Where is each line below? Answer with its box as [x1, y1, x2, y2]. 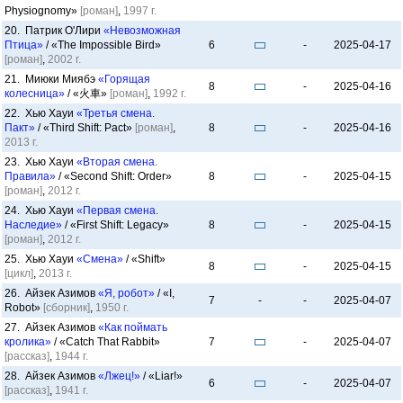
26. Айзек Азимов [4, 287, 98, 300]
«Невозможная [103, 24, 181, 37]
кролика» [4, 336, 51, 348]
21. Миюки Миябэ [4, 73, 98, 85]
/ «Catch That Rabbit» [51, 336, 160, 348]
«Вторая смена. [76, 156, 157, 168]
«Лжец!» [98, 370, 140, 382]
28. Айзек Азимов [4, 370, 98, 382]
